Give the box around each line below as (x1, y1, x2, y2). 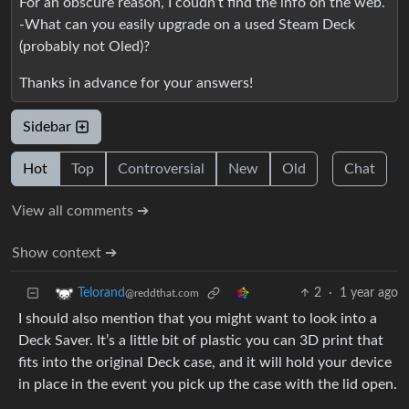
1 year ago (340, 287, 398, 300)
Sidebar (23, 120, 75, 135)
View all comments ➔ (12, 204, 149, 219)
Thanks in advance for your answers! (19, 76, 253, 91)
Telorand (78, 287, 125, 300)
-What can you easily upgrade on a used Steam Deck (19, 17, 355, 33)
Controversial (118, 162, 204, 177)
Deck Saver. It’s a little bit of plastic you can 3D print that (18, 333, 383, 349)
